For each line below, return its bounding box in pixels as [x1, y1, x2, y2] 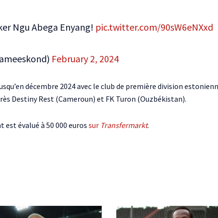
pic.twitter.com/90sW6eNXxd [95, 20, 213, 33]
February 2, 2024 [52, 52, 119, 65]
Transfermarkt [100, 120, 147, 130]
